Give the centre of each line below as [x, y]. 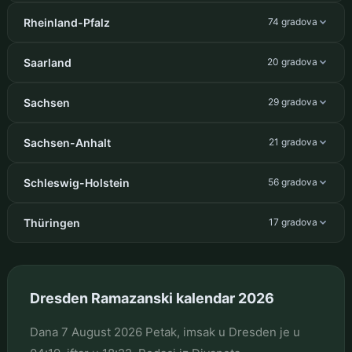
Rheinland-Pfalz [66, 22]
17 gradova [293, 222]
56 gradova [293, 182]
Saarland [47, 62]
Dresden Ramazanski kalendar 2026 [152, 298]
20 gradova [293, 62]
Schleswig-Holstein [76, 182]
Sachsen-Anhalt [67, 142]
